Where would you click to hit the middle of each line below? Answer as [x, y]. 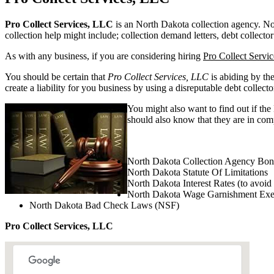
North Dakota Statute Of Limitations [198, 172]
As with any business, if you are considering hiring [104, 56]
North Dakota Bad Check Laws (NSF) [104, 205]
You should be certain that [56, 76]
